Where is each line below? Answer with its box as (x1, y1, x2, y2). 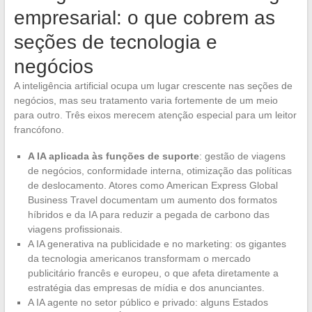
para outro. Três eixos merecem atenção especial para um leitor (13, 109, 297, 121)
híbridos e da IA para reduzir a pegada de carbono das (27, 209, 270, 221)
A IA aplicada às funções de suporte (27, 150, 199, 162)
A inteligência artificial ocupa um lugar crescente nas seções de (13, 80, 292, 92)
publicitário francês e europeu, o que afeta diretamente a (27, 267, 279, 279)
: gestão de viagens (198, 150, 286, 162)
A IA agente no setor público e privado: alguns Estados (27, 297, 268, 309)
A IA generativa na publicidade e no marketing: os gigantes (27, 238, 286, 250)
